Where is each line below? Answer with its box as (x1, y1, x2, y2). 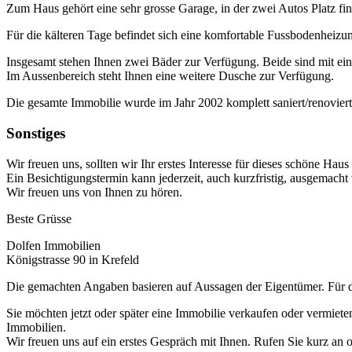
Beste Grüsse (6, 211, 71, 225)
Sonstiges (6, 124, 65, 141)
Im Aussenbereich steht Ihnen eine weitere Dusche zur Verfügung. (6, 69, 334, 83)
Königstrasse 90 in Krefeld (6, 252, 139, 266)
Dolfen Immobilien (6, 238, 101, 252)
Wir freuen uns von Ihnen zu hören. (6, 185, 182, 199)
